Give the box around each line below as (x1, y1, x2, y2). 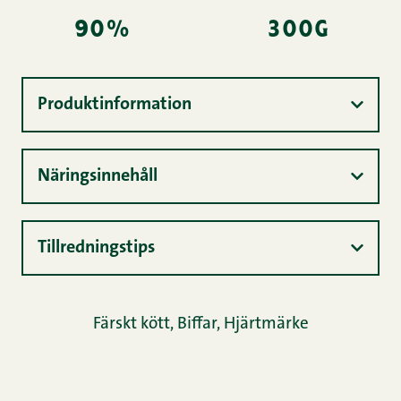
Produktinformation (38, 96, 192, 114)
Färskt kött (92, 316, 170, 333)
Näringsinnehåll (38, 167, 158, 185)
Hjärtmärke (223, 316, 309, 333)
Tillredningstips (38, 239, 155, 257)
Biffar (176, 316, 217, 333)
